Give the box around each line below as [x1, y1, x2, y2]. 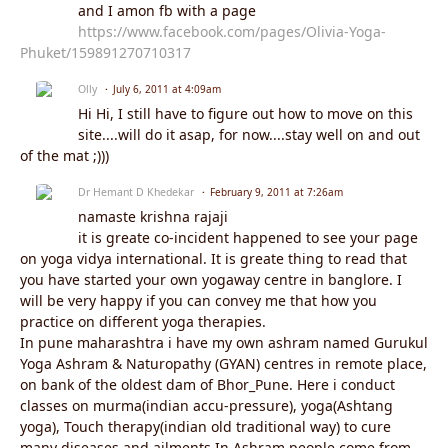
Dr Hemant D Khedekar [78, 185, 194, 200]
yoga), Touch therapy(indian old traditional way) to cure [20, 417, 391, 437]
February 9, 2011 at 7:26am [210, 185, 343, 200]
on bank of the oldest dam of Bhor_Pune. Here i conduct [20, 375, 395, 395]
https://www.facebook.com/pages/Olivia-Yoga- [78, 22, 386, 42]
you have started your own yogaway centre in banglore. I [20, 270, 402, 290]
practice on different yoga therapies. [20, 312, 266, 332]
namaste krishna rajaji [78, 207, 228, 227]
